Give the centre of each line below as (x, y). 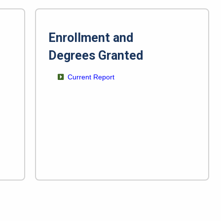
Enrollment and (91, 38)
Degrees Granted (95, 56)
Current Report (91, 77)
